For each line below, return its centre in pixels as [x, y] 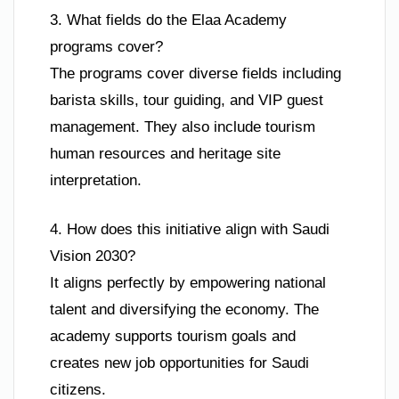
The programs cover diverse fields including [195, 73]
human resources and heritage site [165, 153]
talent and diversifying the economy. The [184, 310]
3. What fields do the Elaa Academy [168, 20]
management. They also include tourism [183, 126]
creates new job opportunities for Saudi [179, 363]
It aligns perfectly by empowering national [188, 283]
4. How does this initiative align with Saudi [190, 230]
